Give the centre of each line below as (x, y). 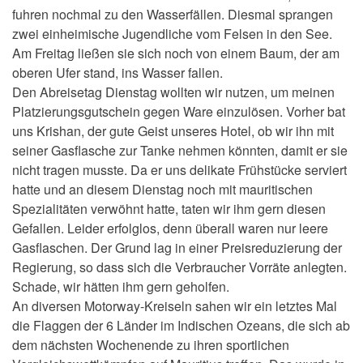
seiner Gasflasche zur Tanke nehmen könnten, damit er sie (180, 151)
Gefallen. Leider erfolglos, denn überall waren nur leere (170, 228)
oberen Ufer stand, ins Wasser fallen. (119, 73)
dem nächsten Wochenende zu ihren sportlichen (151, 345)
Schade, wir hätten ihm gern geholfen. (122, 287)
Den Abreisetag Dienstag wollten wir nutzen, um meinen (173, 92)
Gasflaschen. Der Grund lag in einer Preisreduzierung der (177, 248)
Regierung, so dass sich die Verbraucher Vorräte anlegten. (179, 267)
